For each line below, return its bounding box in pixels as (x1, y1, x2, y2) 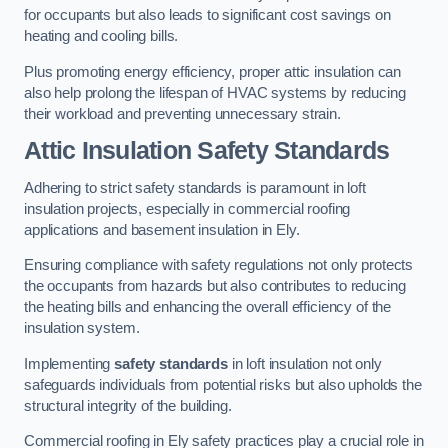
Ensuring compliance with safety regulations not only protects (24, 257, 414, 274)
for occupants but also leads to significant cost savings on (24, 7, 391, 24)
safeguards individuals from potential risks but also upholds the (24, 376, 422, 393)
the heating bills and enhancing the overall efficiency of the (24, 299, 392, 316)
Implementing (24, 355, 115, 372)
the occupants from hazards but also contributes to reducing (24, 278, 406, 295)
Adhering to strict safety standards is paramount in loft (24, 179, 366, 196)
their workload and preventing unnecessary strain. (24, 105, 341, 122)
